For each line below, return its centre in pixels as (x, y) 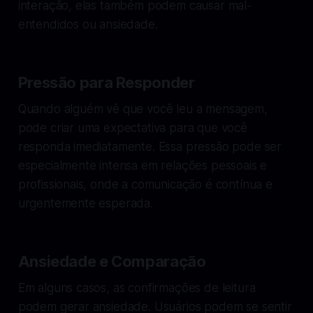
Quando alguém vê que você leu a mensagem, (143, 109)
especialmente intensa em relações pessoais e (143, 165)
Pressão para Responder (106, 82)
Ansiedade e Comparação (112, 261)
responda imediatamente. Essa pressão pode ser (150, 146)
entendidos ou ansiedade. (88, 24)
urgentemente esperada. (85, 203)
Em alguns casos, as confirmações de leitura (137, 287)
